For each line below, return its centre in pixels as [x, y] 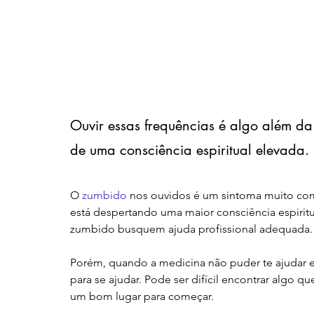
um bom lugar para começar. [143, 296]
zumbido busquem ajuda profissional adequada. [191, 228]
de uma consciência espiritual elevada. [190, 150]
